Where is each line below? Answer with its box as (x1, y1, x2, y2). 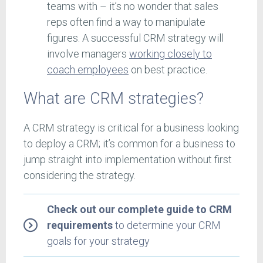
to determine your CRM (113, 219, 221, 232)
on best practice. (129, 63, 210, 76)
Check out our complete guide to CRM (47, 203, 232, 216)
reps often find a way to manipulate (47, 16, 205, 29)
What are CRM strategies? (23, 89, 204, 108)
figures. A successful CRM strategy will (47, 32, 224, 45)
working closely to (129, 48, 212, 60)
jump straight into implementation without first (23, 153, 232, 166)
